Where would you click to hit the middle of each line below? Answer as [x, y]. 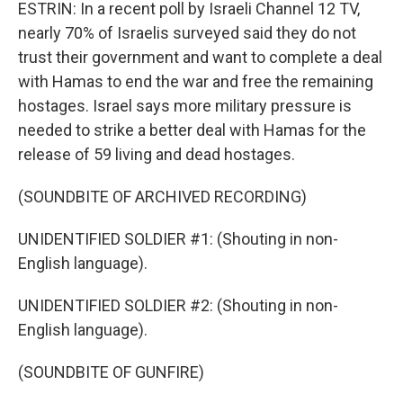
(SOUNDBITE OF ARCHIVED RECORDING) [162, 197]
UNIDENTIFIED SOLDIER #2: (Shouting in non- [178, 305]
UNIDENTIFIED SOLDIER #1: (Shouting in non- [178, 239]
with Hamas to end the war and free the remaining [196, 81]
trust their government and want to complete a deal [200, 57]
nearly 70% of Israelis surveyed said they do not [187, 33]
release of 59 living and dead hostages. [157, 154]
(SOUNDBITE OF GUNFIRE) [111, 372]
